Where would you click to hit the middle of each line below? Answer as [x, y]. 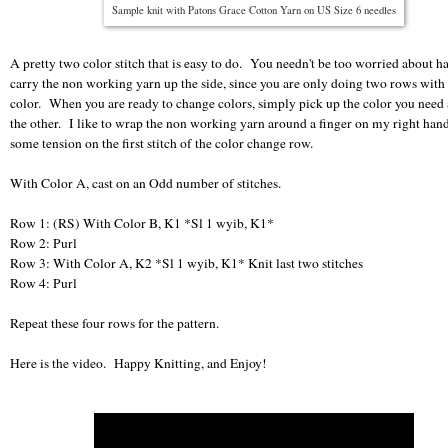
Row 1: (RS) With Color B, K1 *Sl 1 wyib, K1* [142, 222]
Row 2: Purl [43, 242]
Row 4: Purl [43, 282]
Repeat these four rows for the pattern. [114, 322]
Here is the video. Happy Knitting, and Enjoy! [138, 362]
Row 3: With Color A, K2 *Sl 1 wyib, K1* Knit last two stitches [186, 262]
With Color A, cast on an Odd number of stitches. [145, 182]
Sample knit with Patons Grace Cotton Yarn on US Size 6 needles [254, 9]
